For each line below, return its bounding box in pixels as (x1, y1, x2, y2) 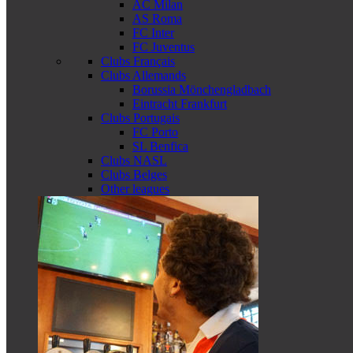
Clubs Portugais (101, 111, 180, 124)
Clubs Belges (101, 168, 167, 181)
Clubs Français (101, 54, 175, 68)
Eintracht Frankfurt (132, 97, 227, 110)
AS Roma (132, 12, 182, 25)
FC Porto (132, 125, 178, 139)
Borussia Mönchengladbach (132, 83, 271, 96)
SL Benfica (132, 139, 188, 153)
